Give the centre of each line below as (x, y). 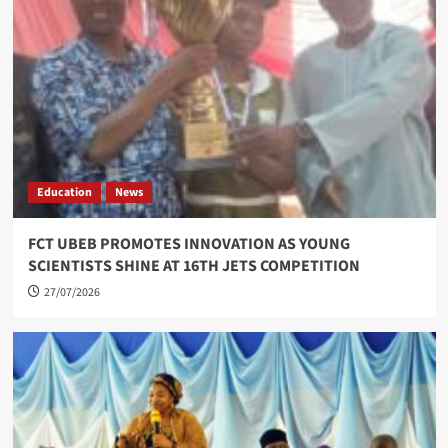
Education (64, 192)
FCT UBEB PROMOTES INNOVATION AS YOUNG (188, 244)
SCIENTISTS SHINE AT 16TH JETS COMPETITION (193, 266)
